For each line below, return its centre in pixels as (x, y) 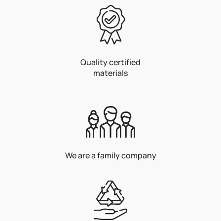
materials (110, 73)
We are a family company (110, 155)
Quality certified (110, 62)
